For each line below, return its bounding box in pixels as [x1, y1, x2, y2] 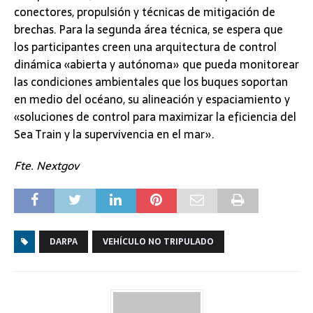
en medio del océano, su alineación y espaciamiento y [14, 90, 290, 109]
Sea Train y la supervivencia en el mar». [14, 125, 214, 144]
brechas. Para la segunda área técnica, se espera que [14, 20, 283, 39]
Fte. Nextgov [14, 156, 82, 175]
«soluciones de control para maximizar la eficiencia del [14, 108, 296, 126]
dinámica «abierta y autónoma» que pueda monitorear [14, 55, 299, 74]
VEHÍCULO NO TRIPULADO [103, 235, 214, 249]
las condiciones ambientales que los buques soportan [14, 73, 288, 92]
